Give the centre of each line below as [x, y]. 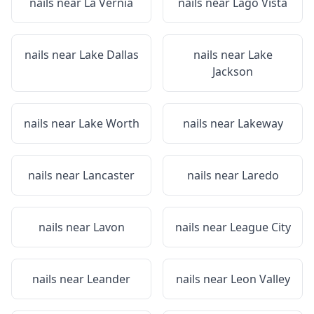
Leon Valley [260, 279]
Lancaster [109, 175]
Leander [109, 279]
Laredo [260, 175]
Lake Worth [109, 123]
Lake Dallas [109, 55]
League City [260, 227]
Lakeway [260, 123]
